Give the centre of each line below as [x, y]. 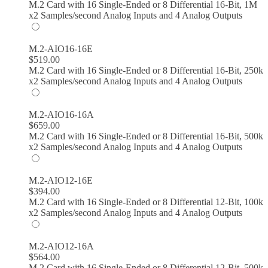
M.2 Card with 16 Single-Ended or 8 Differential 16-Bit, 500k [146, 136]
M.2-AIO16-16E [61, 48]
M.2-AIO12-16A [61, 246]
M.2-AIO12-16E [61, 180]
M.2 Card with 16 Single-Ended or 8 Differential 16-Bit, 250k [146, 70]
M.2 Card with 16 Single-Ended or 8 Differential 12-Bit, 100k [146, 202]
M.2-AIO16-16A [61, 114]
